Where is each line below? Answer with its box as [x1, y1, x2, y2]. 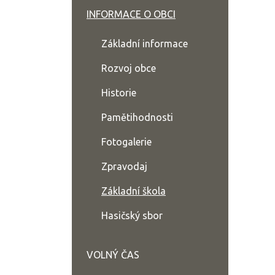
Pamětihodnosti [101, 112, 173, 123]
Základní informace [101, 38, 188, 49]
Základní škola [101, 185, 166, 196]
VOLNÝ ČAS [87, 249, 139, 260]
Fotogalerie [101, 136, 152, 147]
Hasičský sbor [101, 210, 163, 221]
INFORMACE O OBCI [87, 9, 176, 20]
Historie [101, 87, 136, 98]
